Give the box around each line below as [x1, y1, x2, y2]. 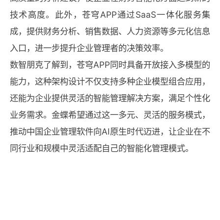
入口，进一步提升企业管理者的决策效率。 [10, 43, 168, 53]
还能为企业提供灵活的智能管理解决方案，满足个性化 [10, 93, 210, 103]
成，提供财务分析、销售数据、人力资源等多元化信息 [10, 26, 210, 36]
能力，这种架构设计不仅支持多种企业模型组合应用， [10, 76, 210, 86]
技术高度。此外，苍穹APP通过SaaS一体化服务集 [10, 9, 210, 20]
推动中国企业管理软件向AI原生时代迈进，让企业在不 [10, 126, 210, 137]
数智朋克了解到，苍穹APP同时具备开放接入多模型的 [10, 59, 210, 70]
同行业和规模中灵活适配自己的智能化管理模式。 [10, 143, 193, 153]
